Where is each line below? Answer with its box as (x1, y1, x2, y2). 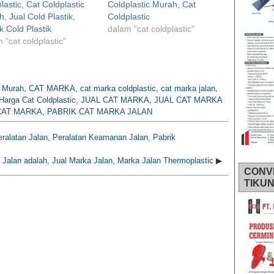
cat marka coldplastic (80, 83, 156, 93)
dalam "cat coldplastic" (108, 23, 195, 34)
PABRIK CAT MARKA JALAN (47, 106, 152, 116)
